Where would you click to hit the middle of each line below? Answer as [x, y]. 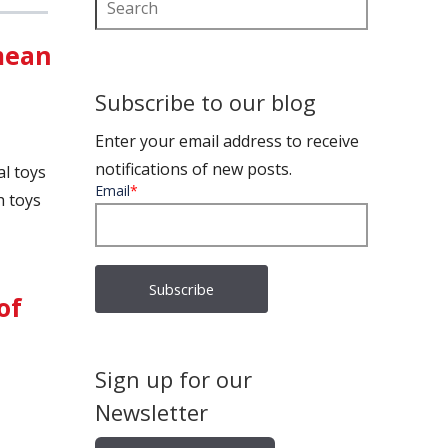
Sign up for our [173, 378]
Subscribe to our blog [205, 101]
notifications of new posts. [193, 168]
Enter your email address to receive [226, 140]
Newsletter [151, 411]
